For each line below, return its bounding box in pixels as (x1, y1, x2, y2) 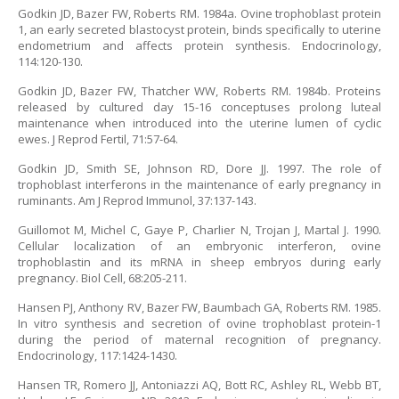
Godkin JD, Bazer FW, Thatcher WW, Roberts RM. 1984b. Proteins (18, 83, 381, 99)
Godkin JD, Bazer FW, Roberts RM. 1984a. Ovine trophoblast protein (18, 5, 381, 21)
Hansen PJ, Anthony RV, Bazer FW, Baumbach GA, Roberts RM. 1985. (18, 299, 381, 315)
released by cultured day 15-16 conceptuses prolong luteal (18, 99, 381, 115)
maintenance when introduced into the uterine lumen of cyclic (18, 115, 381, 131)
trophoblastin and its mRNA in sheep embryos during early (18, 254, 381, 270)
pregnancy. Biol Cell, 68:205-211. (18, 270, 187, 286)
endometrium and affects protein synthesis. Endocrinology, (18, 37, 381, 53)
